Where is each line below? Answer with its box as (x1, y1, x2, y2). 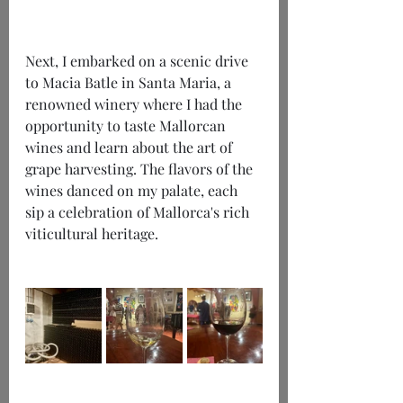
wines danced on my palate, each (25, 181, 241, 201)
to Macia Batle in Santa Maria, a (25, 73, 235, 93)
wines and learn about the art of (25, 138, 236, 157)
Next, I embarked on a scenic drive (25, 51, 252, 71)
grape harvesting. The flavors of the (25, 159, 256, 179)
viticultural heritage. (25, 224, 158, 244)
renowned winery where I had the (25, 94, 246, 114)
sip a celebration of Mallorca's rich (25, 202, 253, 222)
